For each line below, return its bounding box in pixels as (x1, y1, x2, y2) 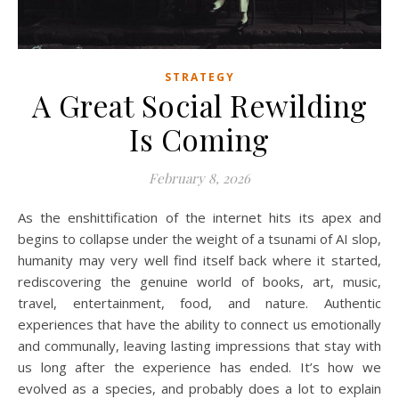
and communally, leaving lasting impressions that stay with (18, 337, 381, 355)
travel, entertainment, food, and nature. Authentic (18, 294, 381, 313)
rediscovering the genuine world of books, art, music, (18, 273, 381, 291)
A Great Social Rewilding (31, 85, 368, 126)
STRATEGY (164, 69, 235, 85)
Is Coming (129, 119, 270, 159)
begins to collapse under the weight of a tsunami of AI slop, (18, 230, 381, 248)
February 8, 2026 (149, 169, 250, 188)
